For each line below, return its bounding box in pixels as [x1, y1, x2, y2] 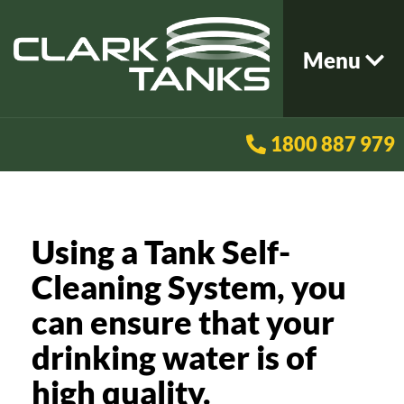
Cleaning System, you [32, 267, 346, 307]
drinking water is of [32, 337, 317, 377]
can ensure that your [32, 302, 335, 342]
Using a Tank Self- [32, 232, 290, 271]
